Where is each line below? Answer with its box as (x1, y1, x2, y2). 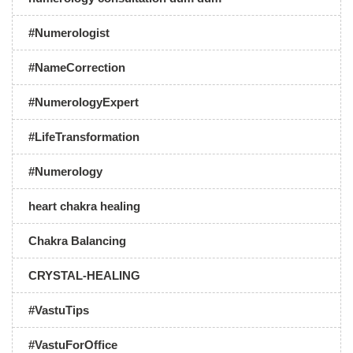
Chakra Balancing (28, 234, 126, 247)
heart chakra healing (28, 199, 140, 213)
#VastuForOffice (28, 338, 117, 351)
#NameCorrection (28, 61, 125, 74)
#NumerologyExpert (28, 95, 139, 109)
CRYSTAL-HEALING (28, 269, 140, 282)
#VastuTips (28, 303, 89, 317)
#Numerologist (28, 26, 110, 39)
